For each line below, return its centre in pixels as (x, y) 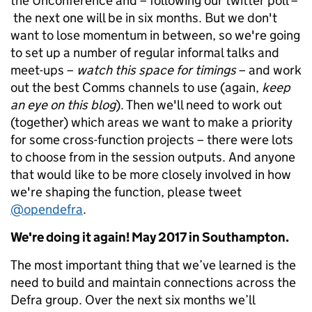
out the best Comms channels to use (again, (136, 88)
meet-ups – (44, 70)
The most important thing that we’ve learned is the (153, 265)
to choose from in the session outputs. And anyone (153, 157)
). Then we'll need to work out (199, 105)
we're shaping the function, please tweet (126, 192)
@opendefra (47, 210)
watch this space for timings (156, 70)
